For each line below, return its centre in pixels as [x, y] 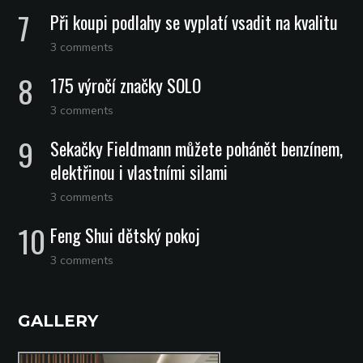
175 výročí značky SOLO [126, 85]
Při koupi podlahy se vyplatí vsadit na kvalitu [194, 22]
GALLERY [58, 321]
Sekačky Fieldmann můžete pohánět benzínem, [197, 148]
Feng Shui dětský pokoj [126, 235]
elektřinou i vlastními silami [139, 172]
